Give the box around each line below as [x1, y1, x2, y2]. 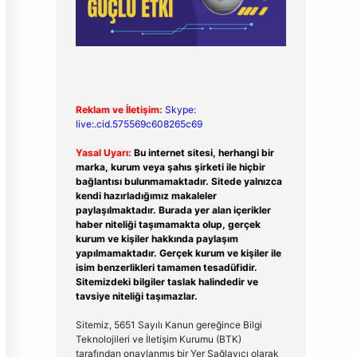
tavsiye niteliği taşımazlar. [75, 289, 198, 302]
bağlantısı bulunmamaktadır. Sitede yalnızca [75, 175, 282, 187]
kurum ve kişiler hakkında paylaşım [75, 232, 238, 245]
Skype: [164, 103, 196, 116]
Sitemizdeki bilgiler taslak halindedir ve [75, 275, 258, 288]
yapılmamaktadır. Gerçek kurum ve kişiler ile [75, 246, 281, 259]
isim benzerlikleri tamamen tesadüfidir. [75, 261, 257, 273]
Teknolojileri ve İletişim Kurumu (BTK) [75, 332, 241, 345]
